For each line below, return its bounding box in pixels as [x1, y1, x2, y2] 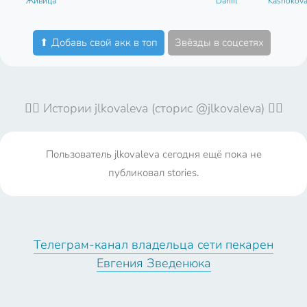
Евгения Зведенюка [96, 255, 211, 271]
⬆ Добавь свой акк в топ [40, 35, 158, 49]
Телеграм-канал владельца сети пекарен [34, 236, 273, 253]
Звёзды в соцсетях [175, 35, 264, 49]
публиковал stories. [108, 166, 199, 180]
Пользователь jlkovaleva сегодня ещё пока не [45, 147, 262, 161]
